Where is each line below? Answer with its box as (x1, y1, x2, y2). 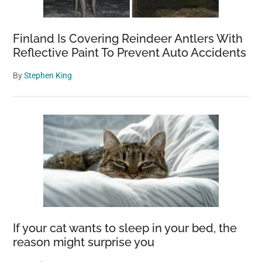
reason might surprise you (13, 235, 158, 249)
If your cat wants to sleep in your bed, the (13, 221, 237, 235)
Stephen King (24, 71, 73, 80)
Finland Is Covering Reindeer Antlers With (13, 32, 243, 46)
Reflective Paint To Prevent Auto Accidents (13, 46, 247, 60)
